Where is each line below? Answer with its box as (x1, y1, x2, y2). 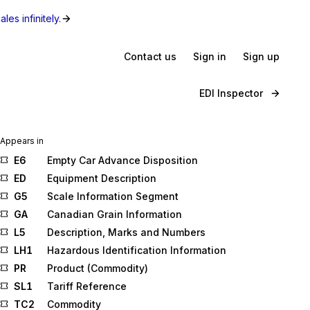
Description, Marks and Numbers (47, 226, 206, 238)
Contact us (124, 50, 176, 62)
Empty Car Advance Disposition (47, 154, 198, 166)
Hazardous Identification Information (47, 244, 226, 256)
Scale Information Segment (47, 190, 179, 202)
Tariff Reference (47, 280, 127, 292)
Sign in (193, 50, 226, 62)
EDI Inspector (199, 87, 263, 99)
